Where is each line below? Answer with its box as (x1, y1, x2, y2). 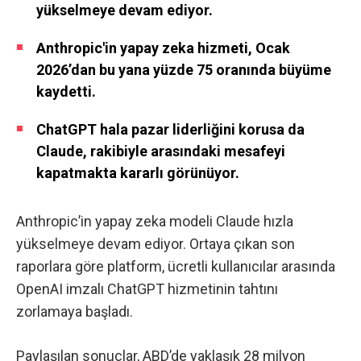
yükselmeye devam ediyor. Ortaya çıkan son (16, 234, 295, 252)
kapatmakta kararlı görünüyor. (36, 164, 239, 182)
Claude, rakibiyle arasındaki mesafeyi (36, 143, 285, 160)
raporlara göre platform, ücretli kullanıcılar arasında (16, 257, 335, 275)
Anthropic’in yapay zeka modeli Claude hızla (16, 212, 293, 230)
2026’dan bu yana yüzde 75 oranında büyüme (36, 61, 331, 79)
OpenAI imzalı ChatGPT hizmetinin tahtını (16, 280, 278, 297)
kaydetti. (36, 83, 96, 101)
